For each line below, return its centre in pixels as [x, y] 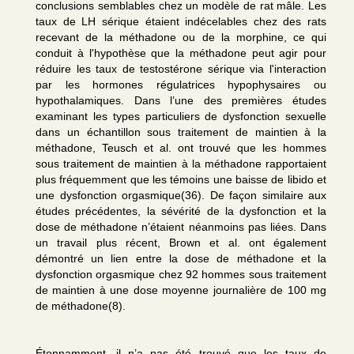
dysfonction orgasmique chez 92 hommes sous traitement [181, 274]
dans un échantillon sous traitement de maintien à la [181, 132]
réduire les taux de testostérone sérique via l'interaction [181, 69]
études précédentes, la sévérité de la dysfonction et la [181, 211]
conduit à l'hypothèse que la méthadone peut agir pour [181, 53]
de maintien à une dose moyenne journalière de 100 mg [181, 290]
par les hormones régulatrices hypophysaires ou [181, 85]
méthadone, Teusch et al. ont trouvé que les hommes [181, 148]
